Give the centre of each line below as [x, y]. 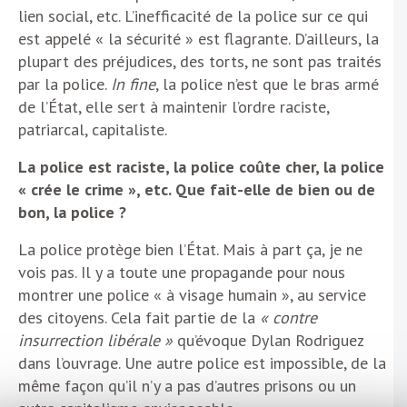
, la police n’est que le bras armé [267, 84]
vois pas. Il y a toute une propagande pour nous [182, 273]
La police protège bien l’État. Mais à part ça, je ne [190, 250]
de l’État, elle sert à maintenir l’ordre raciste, [174, 107]
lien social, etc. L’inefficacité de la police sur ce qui [193, 16]
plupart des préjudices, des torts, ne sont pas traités [200, 62]
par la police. [65, 84]
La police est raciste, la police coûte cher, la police [201, 167]
